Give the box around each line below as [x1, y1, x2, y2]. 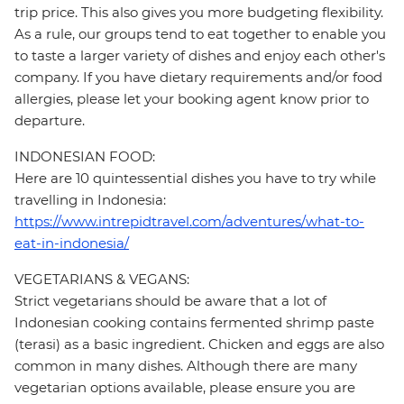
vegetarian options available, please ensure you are [14, 379, 355, 397]
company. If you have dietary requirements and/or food [14, 69, 382, 87]
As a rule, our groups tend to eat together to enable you [14, 25, 386, 43]
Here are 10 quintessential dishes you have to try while [14, 170, 376, 188]
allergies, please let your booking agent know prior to [14, 90, 369, 108]
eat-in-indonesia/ [14, 234, 129, 252]
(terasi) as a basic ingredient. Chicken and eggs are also [14, 335, 384, 353]
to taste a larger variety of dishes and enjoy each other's [14, 47, 385, 65]
